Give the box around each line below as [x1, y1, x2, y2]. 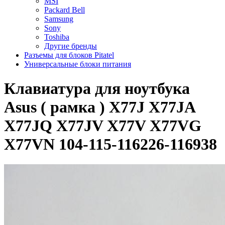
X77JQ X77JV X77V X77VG [4, 116, 201, 135]
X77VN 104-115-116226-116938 [4, 135, 217, 153]
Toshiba [44, 32, 69, 41]
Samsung [44, 14, 73, 23]
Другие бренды [44, 41, 97, 50]
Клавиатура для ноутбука [4, 79, 190, 97]
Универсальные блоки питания [24, 59, 131, 68]
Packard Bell [44, 5, 85, 14]
